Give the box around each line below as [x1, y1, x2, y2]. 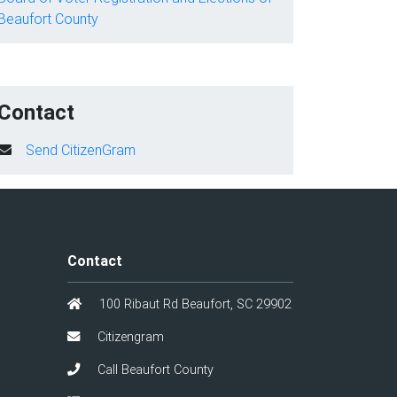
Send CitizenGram [26, 141, 136, 159]
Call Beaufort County [93, 362, 214, 378]
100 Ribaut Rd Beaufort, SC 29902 [95, 296, 292, 312]
